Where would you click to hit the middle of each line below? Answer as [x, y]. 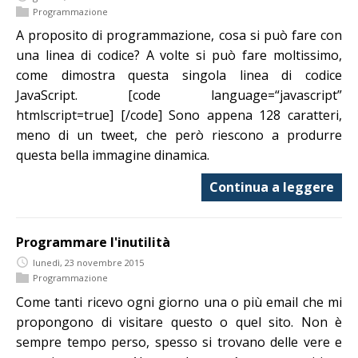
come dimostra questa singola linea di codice [179, 76]
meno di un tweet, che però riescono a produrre [179, 135]
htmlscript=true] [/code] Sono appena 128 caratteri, [179, 115]
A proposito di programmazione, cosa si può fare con [179, 36]
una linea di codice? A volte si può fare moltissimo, [179, 56]
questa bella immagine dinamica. [113, 155]
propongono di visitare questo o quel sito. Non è [179, 322]
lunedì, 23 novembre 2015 [88, 262]
